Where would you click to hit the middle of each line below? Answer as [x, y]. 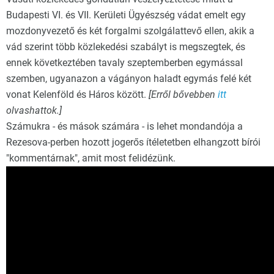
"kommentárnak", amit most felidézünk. [91, 158]
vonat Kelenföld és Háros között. [77, 94]
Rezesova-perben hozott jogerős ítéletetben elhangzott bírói [133, 142]
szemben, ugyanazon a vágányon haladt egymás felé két [129, 79]
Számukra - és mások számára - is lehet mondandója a [124, 126]
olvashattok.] [34, 110]
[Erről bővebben [183, 94]
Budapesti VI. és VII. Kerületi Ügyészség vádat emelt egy [126, 15]
